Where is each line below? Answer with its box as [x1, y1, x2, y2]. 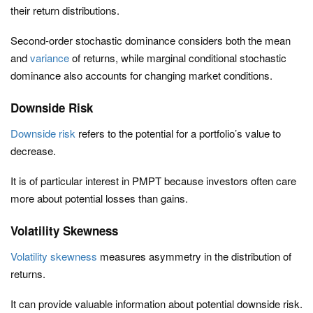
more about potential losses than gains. [10, 191, 188, 205]
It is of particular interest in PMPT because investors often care [10, 173, 296, 188]
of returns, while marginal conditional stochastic [69, 50, 286, 65]
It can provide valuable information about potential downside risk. [10, 296, 303, 311]
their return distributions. [10, 3, 119, 17]
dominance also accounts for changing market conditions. [10, 68, 272, 82]
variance [30, 50, 69, 65]
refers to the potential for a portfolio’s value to [75, 126, 281, 140]
